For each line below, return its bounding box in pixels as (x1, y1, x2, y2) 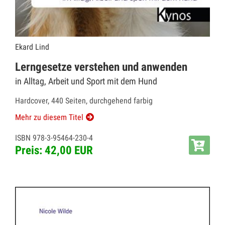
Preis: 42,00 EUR (15, 144, 93, 157)
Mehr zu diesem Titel (15, 113, 83, 122)
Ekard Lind (15, 42, 49, 52)
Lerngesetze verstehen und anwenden (15, 60, 187, 74)
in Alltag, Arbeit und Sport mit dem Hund (15, 76, 157, 86)
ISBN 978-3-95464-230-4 (15, 133, 93, 143)
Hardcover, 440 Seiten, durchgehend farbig (15, 96, 153, 105)
